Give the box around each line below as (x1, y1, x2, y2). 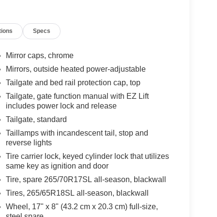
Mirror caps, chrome (5, 51, 74, 60)
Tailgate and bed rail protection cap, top (5, 78, 140, 87)
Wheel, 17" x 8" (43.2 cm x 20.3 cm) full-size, (5, 202, 158, 211)
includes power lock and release (5, 102, 117, 110)
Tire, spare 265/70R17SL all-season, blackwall (5, 175, 166, 184)
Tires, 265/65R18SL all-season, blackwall (5, 189, 149, 198)
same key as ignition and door (5, 162, 108, 170)
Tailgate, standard (5, 115, 67, 124)
